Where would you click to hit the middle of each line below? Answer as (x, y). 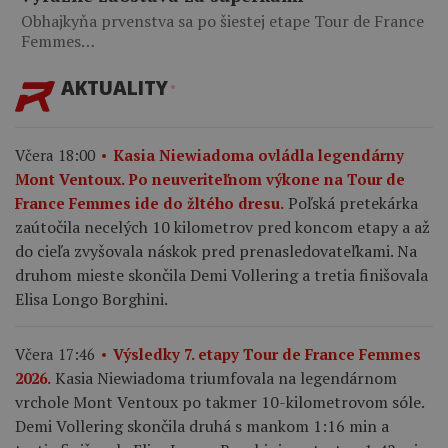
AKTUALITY (114, 88)
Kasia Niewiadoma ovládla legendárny (258, 155)
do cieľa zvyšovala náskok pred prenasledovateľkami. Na (216, 251)
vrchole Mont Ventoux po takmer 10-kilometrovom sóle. (219, 402)
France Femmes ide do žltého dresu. (149, 203)
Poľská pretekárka (353, 203)
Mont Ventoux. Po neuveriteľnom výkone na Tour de (210, 179)
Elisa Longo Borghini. (91, 299)
